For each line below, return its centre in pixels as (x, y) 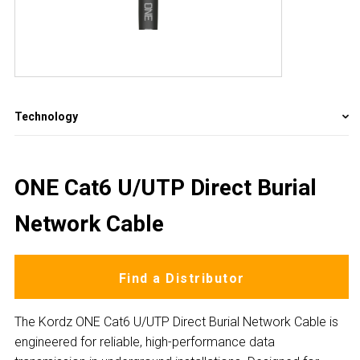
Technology (46, 117)
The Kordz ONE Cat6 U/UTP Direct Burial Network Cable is (176, 322)
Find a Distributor (182, 278)
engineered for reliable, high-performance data (145, 342)
